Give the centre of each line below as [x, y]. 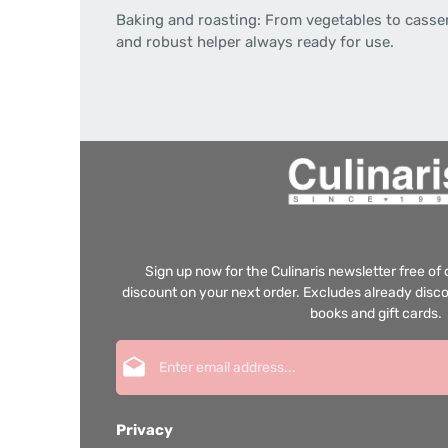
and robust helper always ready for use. [255, 42]
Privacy [144, 430]
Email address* [378, 349]
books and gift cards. [376, 313]
